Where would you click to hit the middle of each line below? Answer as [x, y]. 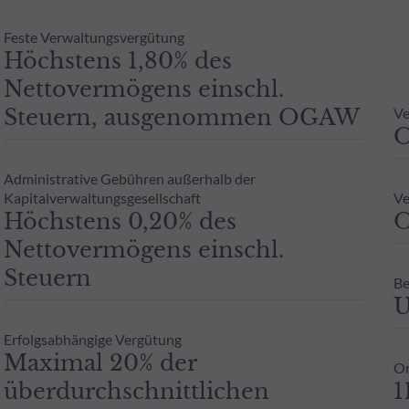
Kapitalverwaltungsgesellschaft [102, 197]
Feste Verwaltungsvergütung [94, 37]
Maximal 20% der [100, 362]
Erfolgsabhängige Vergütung [92, 339]
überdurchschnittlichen [136, 391]
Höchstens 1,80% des [117, 60]
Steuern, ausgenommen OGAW [181, 117]
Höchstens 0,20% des [120, 221]
